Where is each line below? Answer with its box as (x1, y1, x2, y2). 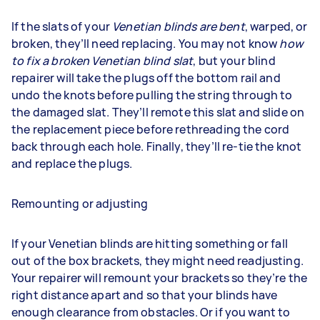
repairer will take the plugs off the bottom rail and (11, 70, 281, 86)
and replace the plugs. (11, 156, 133, 171)
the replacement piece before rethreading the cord (11, 121, 290, 137)
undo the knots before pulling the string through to (11, 87, 293, 103)
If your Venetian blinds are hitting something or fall (11, 236, 288, 251)
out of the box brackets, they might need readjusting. (11, 253, 304, 269)
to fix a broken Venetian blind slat (11, 53, 194, 69)
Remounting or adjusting (11, 196, 149, 211)
